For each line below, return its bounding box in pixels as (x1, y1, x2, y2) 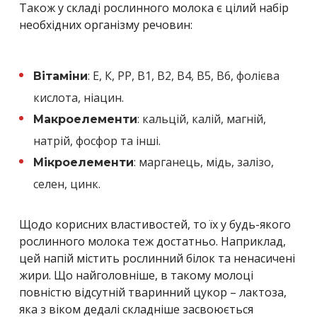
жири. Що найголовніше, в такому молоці (19, 267, 253, 283)
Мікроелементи (33, 155, 134, 169)
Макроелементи (33, 112, 137, 126)
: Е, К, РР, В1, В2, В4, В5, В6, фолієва (88, 67, 279, 83)
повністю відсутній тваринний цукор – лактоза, (19, 284, 287, 300)
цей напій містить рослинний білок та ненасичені (19, 250, 295, 266)
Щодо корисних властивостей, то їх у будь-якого (19, 216, 291, 232)
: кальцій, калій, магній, (137, 110, 266, 127)
